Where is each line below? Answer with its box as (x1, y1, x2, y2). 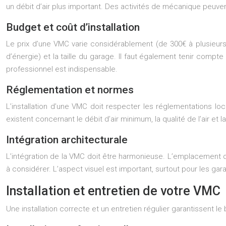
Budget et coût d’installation (6, 21, 140, 33)
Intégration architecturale (6, 134, 128, 146)
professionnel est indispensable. (6, 65, 118, 74)
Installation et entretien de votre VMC (6, 184, 220, 198)
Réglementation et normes (6, 84, 134, 96)
